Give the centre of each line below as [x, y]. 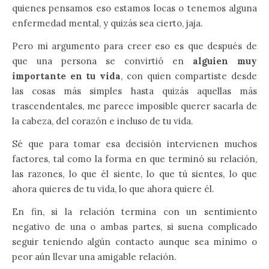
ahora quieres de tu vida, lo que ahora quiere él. [113, 189]
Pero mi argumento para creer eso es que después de [134, 46]
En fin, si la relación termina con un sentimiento [134, 212]
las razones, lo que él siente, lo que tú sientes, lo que [134, 174]
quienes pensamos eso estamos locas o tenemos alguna [134, 8]
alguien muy [225, 61]
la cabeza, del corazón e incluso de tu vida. [103, 121]
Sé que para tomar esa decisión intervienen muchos [134, 144]
